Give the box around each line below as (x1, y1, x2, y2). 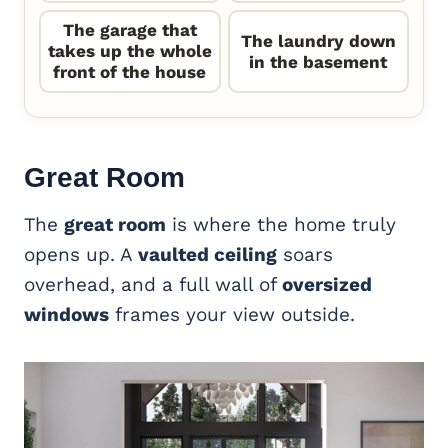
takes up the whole (47, 41, 212, 62)
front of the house (53, 62, 207, 83)
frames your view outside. (109, 303, 355, 327)
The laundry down (240, 30, 396, 51)
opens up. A (24, 243, 138, 267)
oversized (282, 273, 372, 297)
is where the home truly (166, 213, 396, 237)
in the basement (249, 51, 388, 72)
